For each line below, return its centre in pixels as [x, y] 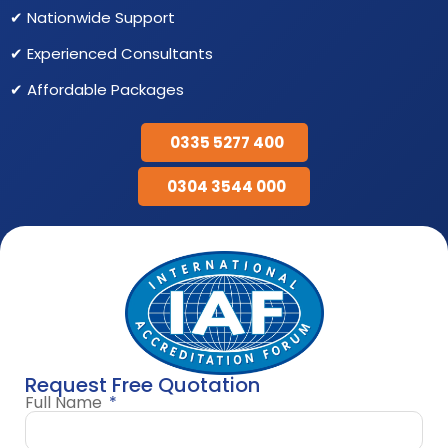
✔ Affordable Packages [97, 89]
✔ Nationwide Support [92, 17]
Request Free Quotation [142, 384]
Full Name [65, 402]
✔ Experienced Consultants [111, 53]
